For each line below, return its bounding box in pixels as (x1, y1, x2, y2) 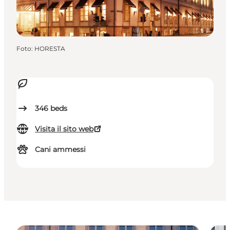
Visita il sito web (35, 124, 93, 134)
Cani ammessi (35, 145, 86, 155)
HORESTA (34, 45, 65, 53)
